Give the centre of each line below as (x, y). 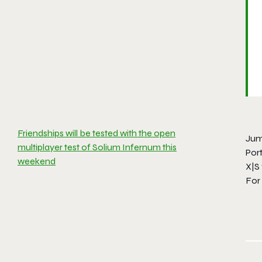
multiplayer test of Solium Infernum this (97, 147)
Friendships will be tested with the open (96, 133)
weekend (37, 161)
